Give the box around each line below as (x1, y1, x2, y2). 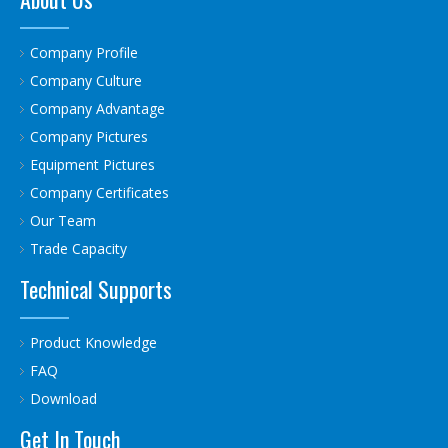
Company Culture (30, 71, 142, 90)
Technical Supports (20, 273, 172, 305)
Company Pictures (30, 127, 148, 146)
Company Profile (30, 43, 138, 62)
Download (30, 389, 97, 408)
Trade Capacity (30, 239, 127, 258)
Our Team (30, 211, 96, 230)
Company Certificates (30, 183, 169, 202)
